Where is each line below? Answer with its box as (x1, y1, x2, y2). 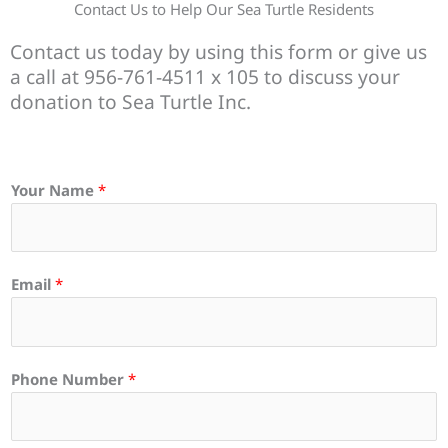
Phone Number (11, 368, 128, 389)
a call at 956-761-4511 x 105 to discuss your (10, 63, 400, 91)
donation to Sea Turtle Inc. (10, 88, 251, 116)
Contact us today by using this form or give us (10, 38, 427, 66)
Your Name (11, 179, 98, 200)
